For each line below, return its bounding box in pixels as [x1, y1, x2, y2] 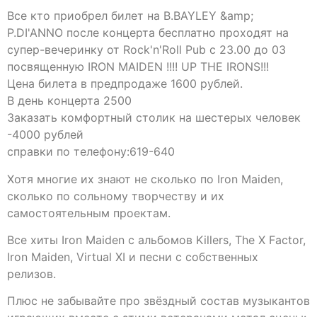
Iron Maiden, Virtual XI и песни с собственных [7, 249, 258, 264]
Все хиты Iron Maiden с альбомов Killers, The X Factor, [7, 232, 306, 247]
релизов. [7, 266, 56, 281]
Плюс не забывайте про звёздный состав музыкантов [7, 294, 310, 309]
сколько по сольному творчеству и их [7, 188, 224, 203]
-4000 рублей [7, 127, 83, 142]
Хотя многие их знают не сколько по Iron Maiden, [7, 171, 283, 186]
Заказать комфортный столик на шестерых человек [7, 110, 301, 125]
